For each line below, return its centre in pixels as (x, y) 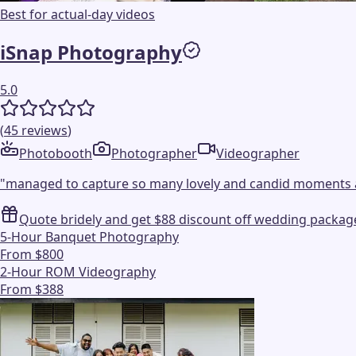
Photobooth (56, 153)
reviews (44, 130)
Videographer (258, 153)
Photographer (154, 153)
